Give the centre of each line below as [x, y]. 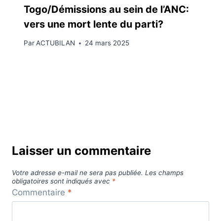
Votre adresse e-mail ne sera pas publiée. [77, 172]
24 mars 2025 [107, 43]
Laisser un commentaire [81, 151]
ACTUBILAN [56, 43]
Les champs [164, 172]
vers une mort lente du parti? [93, 24]
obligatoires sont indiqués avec [62, 181]
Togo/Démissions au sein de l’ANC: [106, 9]
